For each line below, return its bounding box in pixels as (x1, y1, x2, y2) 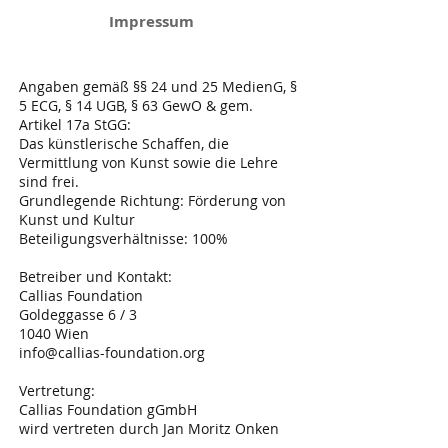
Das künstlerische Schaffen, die (19, 134, 229, 153)
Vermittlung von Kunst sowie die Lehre (19, 153, 278, 172)
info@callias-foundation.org (19, 343, 205, 362)
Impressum (109, 11, 194, 32)
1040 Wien (19, 324, 89, 343)
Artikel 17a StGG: (19, 115, 131, 134)
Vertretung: (19, 381, 95, 400)
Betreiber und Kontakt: (19, 267, 172, 286)
